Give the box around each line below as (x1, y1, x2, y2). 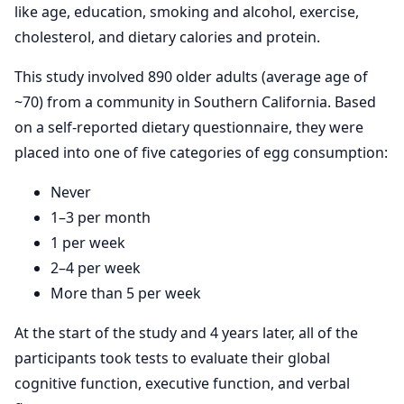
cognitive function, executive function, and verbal (14, 373, 350, 393)
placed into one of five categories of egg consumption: (14, 142, 388, 162)
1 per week (50, 233, 125, 252)
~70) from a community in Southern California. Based (14, 92, 376, 112)
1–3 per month (50, 207, 151, 227)
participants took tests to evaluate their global (14, 348, 330, 368)
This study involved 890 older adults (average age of (14, 67, 368, 87)
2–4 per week (50, 258, 141, 278)
